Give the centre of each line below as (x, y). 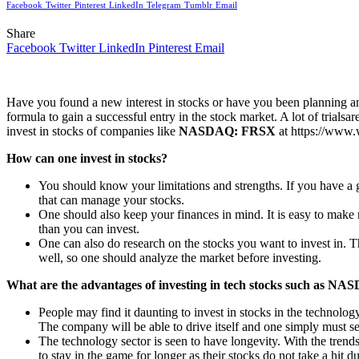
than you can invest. (89, 228)
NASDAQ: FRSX (229, 131)
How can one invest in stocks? (87, 158)
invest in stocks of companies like (93, 131)
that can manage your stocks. (111, 200)
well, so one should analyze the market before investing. (180, 257)
